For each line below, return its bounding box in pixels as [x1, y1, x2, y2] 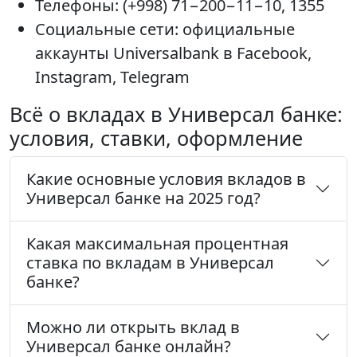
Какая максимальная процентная [26, 233, 288, 255]
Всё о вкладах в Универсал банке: [10, 100, 343, 128]
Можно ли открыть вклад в [26, 316, 240, 339]
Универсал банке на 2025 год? [26, 187, 261, 210]
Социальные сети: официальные [35, 18, 295, 41]
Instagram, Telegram [35, 66, 190, 88]
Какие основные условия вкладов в [26, 168, 306, 190]
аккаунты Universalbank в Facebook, [35, 42, 312, 65]
